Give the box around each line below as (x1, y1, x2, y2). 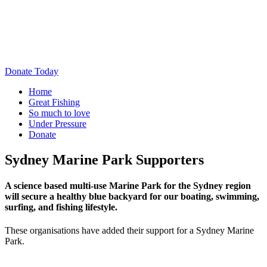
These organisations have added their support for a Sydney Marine (5, 225, 254, 236)
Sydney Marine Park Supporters (5, 151, 204, 167)
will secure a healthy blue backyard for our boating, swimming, (5, 191, 259, 202)
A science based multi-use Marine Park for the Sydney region (5, 181, 251, 191)
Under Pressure (29, 119, 86, 129)
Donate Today (5, 66, 58, 76)
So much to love (29, 108, 90, 118)
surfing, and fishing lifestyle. (5, 202, 117, 213)
